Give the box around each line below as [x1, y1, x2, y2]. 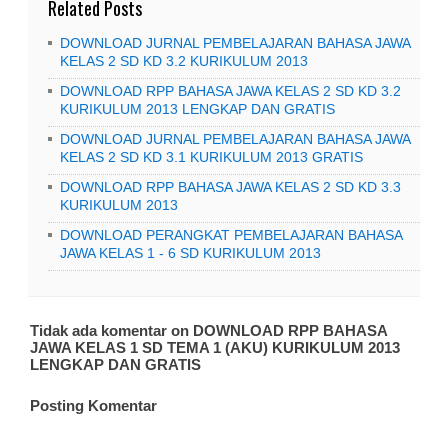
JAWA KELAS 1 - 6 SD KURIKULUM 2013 [60, 245, 321, 261]
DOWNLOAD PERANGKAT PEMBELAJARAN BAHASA [60, 227, 402, 243]
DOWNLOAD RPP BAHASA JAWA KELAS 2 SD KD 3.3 [60, 179, 401, 195]
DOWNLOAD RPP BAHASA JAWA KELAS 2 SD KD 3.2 [60, 83, 401, 99]
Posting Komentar [30, 397, 157, 414]
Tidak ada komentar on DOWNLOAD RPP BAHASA [30, 322, 387, 339]
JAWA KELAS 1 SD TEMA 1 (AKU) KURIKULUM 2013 [30, 339, 400, 356]
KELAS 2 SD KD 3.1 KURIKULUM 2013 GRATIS [60, 149, 363, 165]
